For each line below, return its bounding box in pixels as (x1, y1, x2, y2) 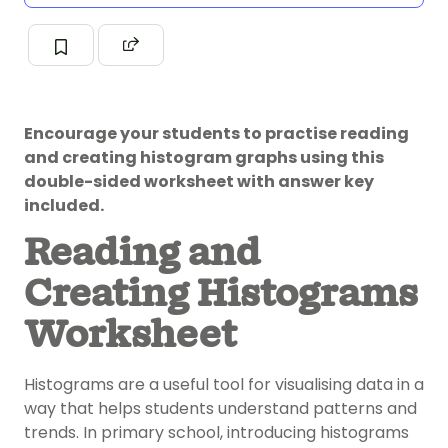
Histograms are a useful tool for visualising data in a (24, 373, 424, 397)
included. (24, 194, 104, 218)
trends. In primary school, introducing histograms (24, 421, 409, 445)
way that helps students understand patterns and (24, 397, 417, 421)
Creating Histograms (24, 268, 418, 323)
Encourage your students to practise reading (24, 122, 409, 146)
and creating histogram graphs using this (24, 146, 384, 170)
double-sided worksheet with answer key (24, 170, 374, 194)
